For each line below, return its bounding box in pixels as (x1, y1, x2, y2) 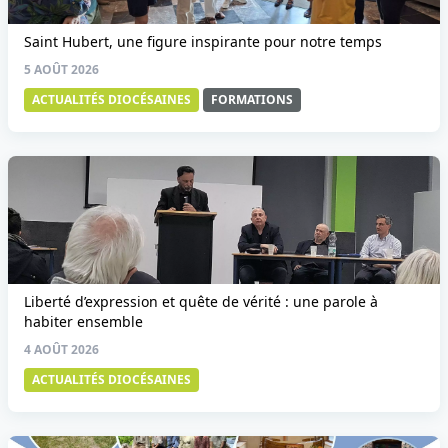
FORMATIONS (211, 91, 293, 108)
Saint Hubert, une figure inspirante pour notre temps (24, 32, 382, 51)
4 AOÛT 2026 (24, 341, 99, 358)
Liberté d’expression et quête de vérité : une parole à (24, 292, 378, 311)
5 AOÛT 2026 (24, 61, 99, 78)
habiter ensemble (24, 312, 143, 331)
